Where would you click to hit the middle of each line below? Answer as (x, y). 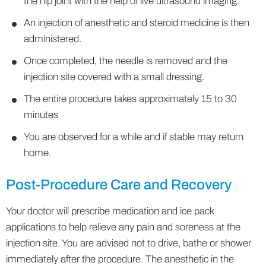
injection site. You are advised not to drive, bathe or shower (129, 243)
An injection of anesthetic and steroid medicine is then (137, 23)
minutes (41, 115)
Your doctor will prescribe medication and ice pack (110, 211)
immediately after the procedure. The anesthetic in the (120, 259)
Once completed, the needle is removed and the (126, 61)
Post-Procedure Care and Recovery (119, 185)
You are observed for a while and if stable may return (134, 137)
